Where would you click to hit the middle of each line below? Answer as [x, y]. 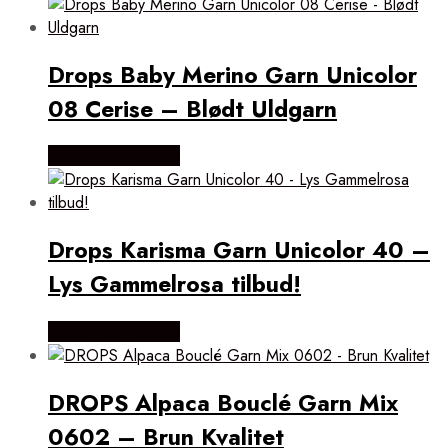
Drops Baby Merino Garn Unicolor [232, 75]
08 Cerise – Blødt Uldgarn [192, 109]
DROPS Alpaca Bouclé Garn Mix [223, 402]
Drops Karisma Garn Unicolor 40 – [239, 250]
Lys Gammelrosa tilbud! [174, 284]
